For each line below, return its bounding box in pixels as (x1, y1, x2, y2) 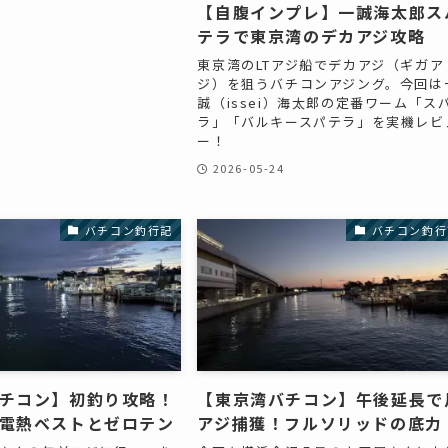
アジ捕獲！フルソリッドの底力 (197, 411, 443, 436)
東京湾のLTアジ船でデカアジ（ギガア (197, 54, 445, 74)
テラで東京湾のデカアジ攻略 (197, 24, 426, 49)
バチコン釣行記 (84, 221, 174, 238)
